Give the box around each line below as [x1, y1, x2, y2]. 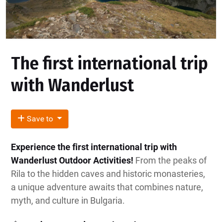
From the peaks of [133, 155, 207, 166]
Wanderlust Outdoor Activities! [11, 155, 133, 166]
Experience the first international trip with [11, 142, 177, 153]
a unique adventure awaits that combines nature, [11, 182, 203, 193]
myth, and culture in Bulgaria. [11, 195, 125, 206]
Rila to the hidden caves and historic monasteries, [11, 168, 205, 179]
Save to [25, 114, 55, 124]
